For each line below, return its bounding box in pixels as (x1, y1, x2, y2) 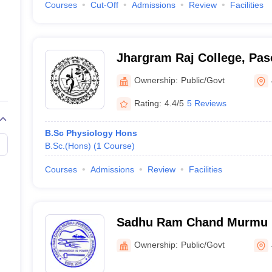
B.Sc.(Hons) (44, 141, 91, 151)
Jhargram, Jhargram (116, 231, 234, 245)
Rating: (134, 98, 161, 108)
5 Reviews (186, 98, 226, 108)
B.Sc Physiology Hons (44, 128, 137, 138)
